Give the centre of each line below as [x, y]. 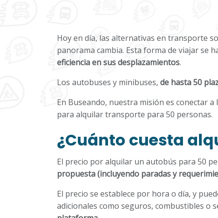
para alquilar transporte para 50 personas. [135, 114]
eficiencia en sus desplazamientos [118, 62]
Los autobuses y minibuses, [109, 82]
